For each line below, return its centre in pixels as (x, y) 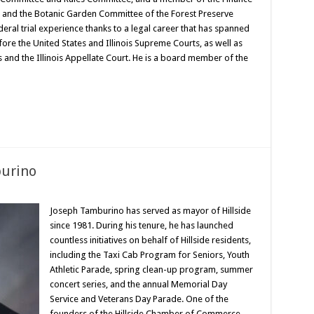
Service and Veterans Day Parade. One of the (139, 299)
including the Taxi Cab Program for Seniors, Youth (149, 255)
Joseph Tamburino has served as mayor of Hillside (150, 211)
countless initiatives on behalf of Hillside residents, (150, 240)
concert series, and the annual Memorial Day (138, 284)
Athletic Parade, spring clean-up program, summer (151, 269)
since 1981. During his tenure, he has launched (141, 225)
